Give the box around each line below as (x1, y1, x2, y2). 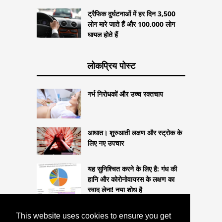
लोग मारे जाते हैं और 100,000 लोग (88, 19, 175, 29)
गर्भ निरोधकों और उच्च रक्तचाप (88, 89, 163, 99)
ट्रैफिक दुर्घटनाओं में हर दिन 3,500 (88, 8, 175, 18)
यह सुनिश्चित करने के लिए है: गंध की (88, 164, 177, 173)
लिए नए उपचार (88, 138, 124, 148)
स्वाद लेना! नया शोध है (88, 184, 142, 194)
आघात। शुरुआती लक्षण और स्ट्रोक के (88, 128, 182, 138)
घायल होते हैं (88, 29, 118, 39)
